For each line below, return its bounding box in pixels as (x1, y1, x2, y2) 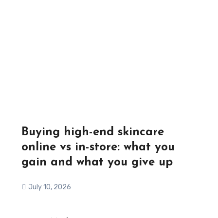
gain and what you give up (21, 157, 173, 168)
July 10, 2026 (28, 183, 71, 191)
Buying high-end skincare (21, 127, 164, 138)
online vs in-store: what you (21, 142, 175, 153)
